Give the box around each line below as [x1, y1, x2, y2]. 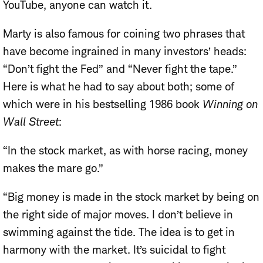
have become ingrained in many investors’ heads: [3, 44, 247, 58]
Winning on [203, 97, 258, 111]
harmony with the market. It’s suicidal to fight [3, 242, 225, 257]
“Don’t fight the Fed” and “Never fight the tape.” [3, 62, 237, 76]
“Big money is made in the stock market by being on [3, 190, 259, 204]
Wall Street [3, 114, 59, 129]
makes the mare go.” [3, 161, 103, 175]
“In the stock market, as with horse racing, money [3, 143, 248, 157]
